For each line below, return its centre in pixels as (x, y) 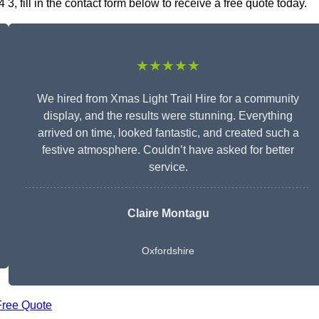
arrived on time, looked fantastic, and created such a (168, 133)
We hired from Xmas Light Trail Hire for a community (168, 99)
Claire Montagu (168, 214)
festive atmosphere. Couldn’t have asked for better (168, 150)
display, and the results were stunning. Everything (168, 116)
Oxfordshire (168, 251)
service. (168, 167)
